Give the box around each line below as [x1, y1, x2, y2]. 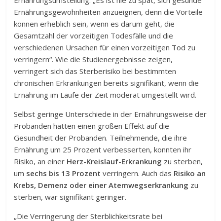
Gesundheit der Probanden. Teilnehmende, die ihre [14, 133, 187, 143]
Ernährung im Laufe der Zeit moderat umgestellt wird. [14, 90, 197, 100]
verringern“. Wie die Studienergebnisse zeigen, [14, 54, 173, 64]
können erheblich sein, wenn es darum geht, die [14, 19, 175, 29]
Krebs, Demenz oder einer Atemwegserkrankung [14, 180, 191, 190]
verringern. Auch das [101, 168, 174, 178]
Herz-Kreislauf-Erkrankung [67, 156, 162, 166]
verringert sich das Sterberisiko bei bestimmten [14, 66, 177, 76]
